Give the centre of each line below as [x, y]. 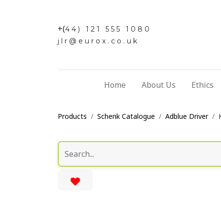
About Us [159, 85]
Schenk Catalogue [126, 116]
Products [72, 116]
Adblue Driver [187, 116]
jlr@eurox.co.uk [98, 41]
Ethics [203, 85]
